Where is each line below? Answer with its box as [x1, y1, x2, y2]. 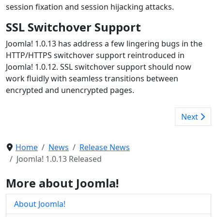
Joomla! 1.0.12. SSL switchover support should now [6, 61, 191, 72]
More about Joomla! [6, 175, 119, 191]
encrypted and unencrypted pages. [6, 84, 134, 95]
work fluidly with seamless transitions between [6, 73, 178, 84]
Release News [79, 141, 130, 153]
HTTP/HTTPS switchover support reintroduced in [6, 49, 185, 61]
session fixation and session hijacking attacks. [6, 1, 174, 12]
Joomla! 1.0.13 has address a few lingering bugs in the [6, 38, 202, 49]
